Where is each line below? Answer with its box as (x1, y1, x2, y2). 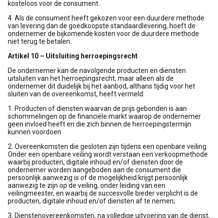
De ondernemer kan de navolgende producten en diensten (8, 67, 186, 74)
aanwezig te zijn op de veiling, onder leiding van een (8, 182, 165, 189)
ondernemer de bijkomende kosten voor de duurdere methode (8, 30, 199, 37)
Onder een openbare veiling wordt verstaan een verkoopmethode (8, 150, 208, 158)
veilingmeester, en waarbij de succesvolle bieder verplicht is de (8, 189, 198, 197)
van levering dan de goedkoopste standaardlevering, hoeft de (8, 22, 196, 30)
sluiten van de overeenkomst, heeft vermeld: (8, 90, 145, 98)
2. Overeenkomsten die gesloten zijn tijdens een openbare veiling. (8, 143, 208, 150)
